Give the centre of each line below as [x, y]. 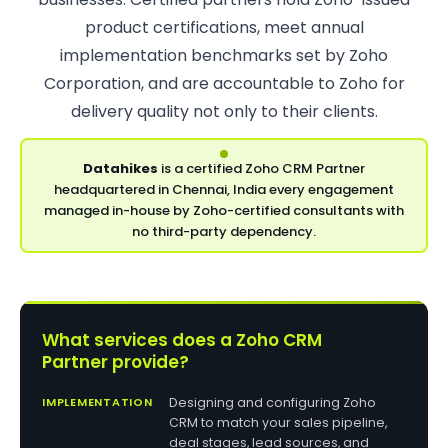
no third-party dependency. [224, 231]
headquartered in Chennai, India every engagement [224, 189]
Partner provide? [115, 362]
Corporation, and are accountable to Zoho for [224, 83]
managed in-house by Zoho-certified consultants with [224, 210]
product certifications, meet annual [224, 27]
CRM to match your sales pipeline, [277, 422]
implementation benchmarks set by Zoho [224, 55]
